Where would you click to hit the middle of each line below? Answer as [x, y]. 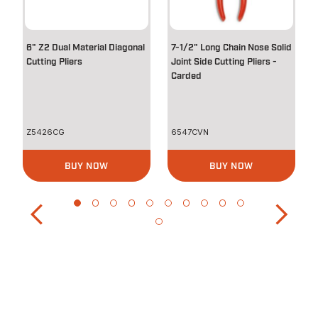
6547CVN [190, 132]
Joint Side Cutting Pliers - [224, 62]
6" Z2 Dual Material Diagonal [86, 48]
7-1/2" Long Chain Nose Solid [231, 48]
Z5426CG [45, 132]
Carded [186, 77]
